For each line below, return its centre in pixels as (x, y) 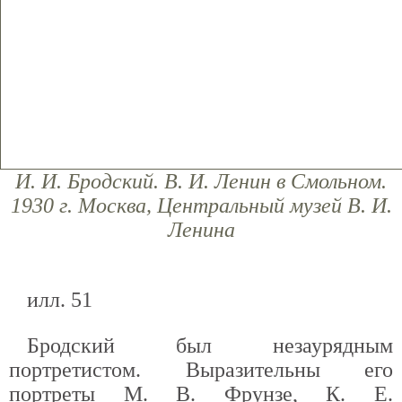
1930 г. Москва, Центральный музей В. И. (201, 205)
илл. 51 (60, 300)
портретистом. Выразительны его (201, 370)
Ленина (201, 230)
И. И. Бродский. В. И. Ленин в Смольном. (201, 181)
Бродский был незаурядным (210, 345)
